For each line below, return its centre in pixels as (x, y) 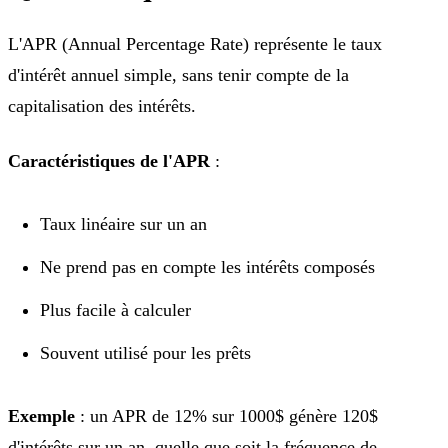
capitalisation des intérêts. (102, 105)
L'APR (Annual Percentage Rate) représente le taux (195, 43)
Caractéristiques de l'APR (109, 160)
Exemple (41, 415)
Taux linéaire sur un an (123, 223)
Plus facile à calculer (115, 309)
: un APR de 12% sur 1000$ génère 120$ (226, 415)
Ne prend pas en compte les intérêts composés (207, 266)
